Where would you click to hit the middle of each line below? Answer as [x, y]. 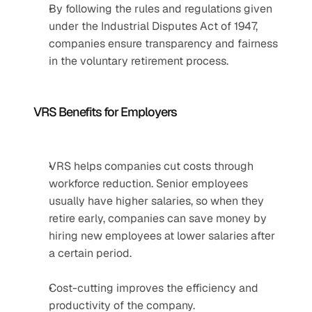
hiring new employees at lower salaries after [162, 236]
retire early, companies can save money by [158, 218]
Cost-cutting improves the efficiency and [154, 288]
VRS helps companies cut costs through [151, 166]
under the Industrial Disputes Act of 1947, [153, 26]
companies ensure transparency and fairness [163, 44]
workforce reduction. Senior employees [148, 184]
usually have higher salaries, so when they [156, 201]
